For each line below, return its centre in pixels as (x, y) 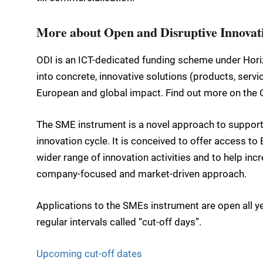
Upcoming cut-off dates (89, 254)
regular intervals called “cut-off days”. (119, 222)
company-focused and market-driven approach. (141, 173)
